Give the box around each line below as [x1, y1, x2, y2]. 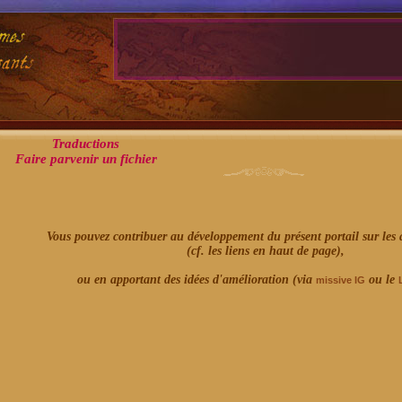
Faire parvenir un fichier [14, 152, 157, 166]
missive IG [316, 275, 365, 285]
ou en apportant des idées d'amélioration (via [77, 273, 316, 286]
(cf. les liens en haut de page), [186, 244, 345, 258]
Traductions [52, 136, 119, 151]
